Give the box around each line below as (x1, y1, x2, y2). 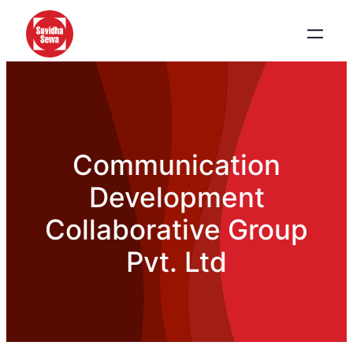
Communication (72, 147, 281, 181)
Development (88, 180, 265, 214)
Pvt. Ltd (126, 244, 227, 278)
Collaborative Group (45, 212, 308, 246)
